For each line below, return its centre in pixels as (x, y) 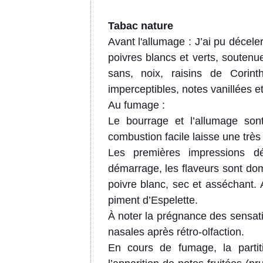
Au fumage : (136, 105)
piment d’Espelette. (153, 200)
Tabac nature (140, 26)
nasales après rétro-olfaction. (176, 232)
